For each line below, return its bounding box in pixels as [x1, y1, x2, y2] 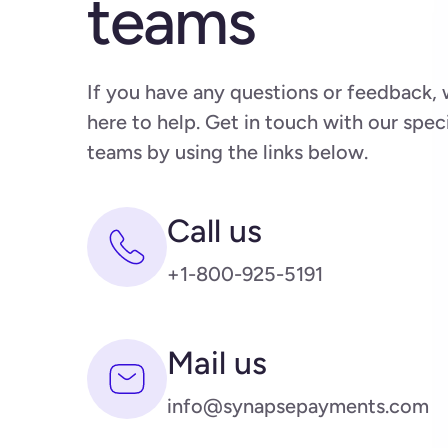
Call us [167, 212, 262, 251]
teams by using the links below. [87, 140, 368, 165]
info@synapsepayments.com [167, 394, 429, 419]
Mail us [167, 344, 267, 383]
